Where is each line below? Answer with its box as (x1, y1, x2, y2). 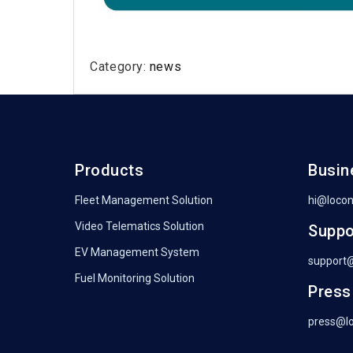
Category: (90, 59, 150, 75)
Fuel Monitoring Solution (75, 272, 195, 285)
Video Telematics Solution (75, 220, 204, 233)
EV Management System (75, 246, 199, 259)
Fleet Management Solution (75, 194, 213, 207)
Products (75, 161, 144, 180)
